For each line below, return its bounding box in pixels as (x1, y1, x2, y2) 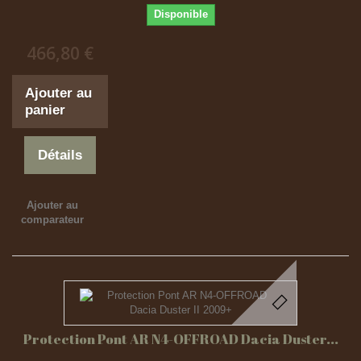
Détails (38, 147, 83, 163)
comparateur (20, 214, 84, 226)
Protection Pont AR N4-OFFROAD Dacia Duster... (23, 330, 338, 348)
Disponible (153, 8, 208, 20)
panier (25, 102, 65, 118)
